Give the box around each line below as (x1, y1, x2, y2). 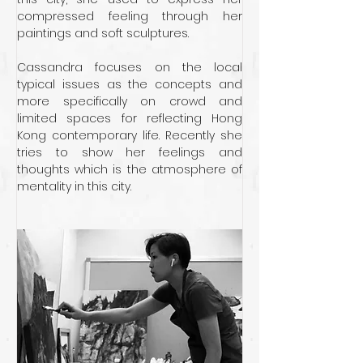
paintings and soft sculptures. (17, 25, 192, 41)
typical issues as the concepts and (17, 76, 242, 92)
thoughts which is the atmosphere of (17, 161, 242, 177)
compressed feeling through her (17, 8, 242, 24)
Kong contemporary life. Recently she (17, 127, 242, 143)
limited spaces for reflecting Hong (17, 110, 242, 126)
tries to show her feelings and (17, 144, 242, 160)
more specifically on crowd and (17, 93, 242, 109)
